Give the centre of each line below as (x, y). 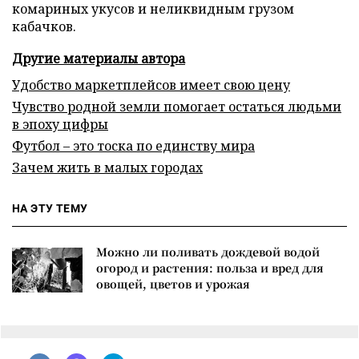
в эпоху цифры (60, 124)
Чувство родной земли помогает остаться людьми (177, 106)
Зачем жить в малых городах (107, 167)
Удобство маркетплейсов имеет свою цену (151, 85)
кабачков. (44, 26)
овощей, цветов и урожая (173, 283)
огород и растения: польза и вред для (210, 267)
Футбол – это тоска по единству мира (133, 145)
